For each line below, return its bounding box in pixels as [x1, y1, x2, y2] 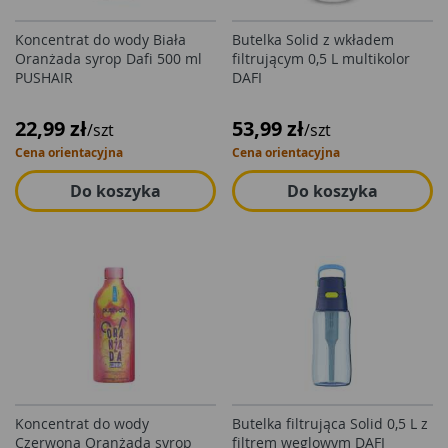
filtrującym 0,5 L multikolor [232, 49, 410, 68]
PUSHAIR [15, 68, 73, 87]
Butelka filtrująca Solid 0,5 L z [232, 414, 428, 433]
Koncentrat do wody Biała [15, 30, 186, 49]
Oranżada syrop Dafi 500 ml [15, 49, 202, 68]
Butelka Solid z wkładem [232, 30, 394, 49]
